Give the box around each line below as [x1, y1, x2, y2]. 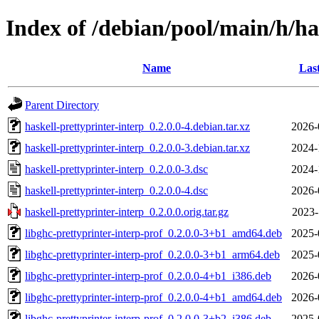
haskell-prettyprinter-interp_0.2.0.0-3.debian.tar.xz [25, 141, 250, 154]
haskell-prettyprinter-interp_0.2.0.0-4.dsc [25, 184, 208, 197]
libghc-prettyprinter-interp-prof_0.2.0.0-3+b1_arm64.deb [25, 248, 280, 261]
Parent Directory [25, 98, 99, 111]
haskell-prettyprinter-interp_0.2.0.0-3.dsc [25, 162, 208, 175]
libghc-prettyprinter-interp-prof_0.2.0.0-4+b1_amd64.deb [25, 291, 282, 303]
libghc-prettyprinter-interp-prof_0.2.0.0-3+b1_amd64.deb [25, 226, 282, 239]
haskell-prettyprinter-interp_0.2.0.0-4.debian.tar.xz [25, 120, 250, 132]
